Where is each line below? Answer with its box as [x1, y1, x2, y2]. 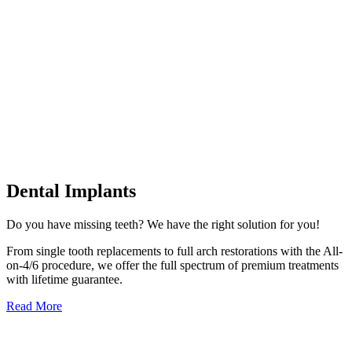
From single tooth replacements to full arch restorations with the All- [6, 244, 343, 258]
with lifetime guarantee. [6, 272, 123, 286]
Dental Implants [6, 180, 136, 201]
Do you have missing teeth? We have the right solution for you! [6, 217, 320, 231]
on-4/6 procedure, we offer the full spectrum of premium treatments [6, 258, 339, 272]
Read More [6, 299, 62, 313]
